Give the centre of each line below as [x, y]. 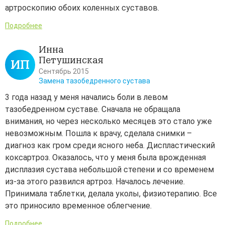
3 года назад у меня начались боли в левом [86, 97]
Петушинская [71, 61]
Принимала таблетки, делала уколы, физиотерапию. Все [111, 194]
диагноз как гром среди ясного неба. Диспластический [110, 146]
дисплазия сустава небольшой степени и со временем [109, 170]
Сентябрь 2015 [64, 72]
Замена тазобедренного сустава [94, 81]
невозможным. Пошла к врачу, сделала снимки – [98, 134]
